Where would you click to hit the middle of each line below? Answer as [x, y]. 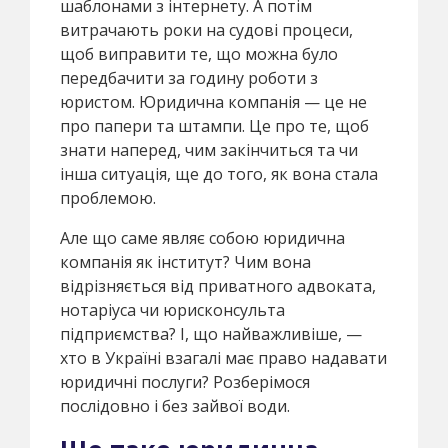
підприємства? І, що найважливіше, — [211, 333]
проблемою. [108, 197]
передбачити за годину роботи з [189, 77]
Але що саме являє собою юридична [202, 237]
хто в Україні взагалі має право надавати [223, 357]
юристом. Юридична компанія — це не [213, 101]
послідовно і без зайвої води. [175, 405]
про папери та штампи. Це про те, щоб [214, 125]
